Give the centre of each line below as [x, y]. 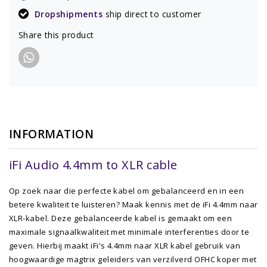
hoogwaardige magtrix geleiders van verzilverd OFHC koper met [133, 259]
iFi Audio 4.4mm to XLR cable [93, 164]
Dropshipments [70, 14]
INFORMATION [52, 133]
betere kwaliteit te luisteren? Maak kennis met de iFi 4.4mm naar [133, 204]
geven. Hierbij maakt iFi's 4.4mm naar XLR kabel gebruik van [125, 245]
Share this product [56, 35]
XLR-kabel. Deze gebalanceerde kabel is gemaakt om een [121, 218]
